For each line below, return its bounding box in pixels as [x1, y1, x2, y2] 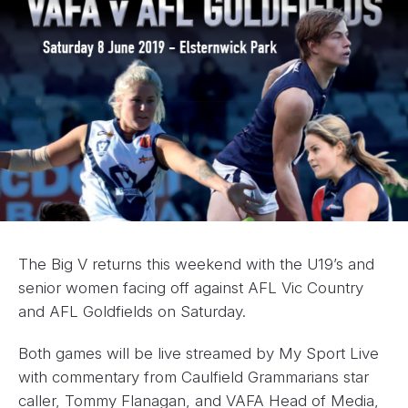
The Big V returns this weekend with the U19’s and [18, 255, 374, 274]
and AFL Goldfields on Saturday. [18, 302, 246, 321]
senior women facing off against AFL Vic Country [18, 279, 363, 298]
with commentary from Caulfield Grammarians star [18, 368, 369, 387]
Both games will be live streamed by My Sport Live [18, 344, 379, 363]
